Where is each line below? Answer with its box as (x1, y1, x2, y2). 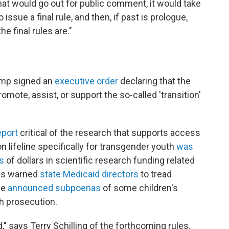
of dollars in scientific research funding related (4, 155, 195, 166)
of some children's (101, 182, 178, 193)
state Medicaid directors (40, 169, 139, 179)
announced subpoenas (8, 182, 101, 193)
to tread (139, 169, 172, 179)
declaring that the (118, 76, 191, 86)
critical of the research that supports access (18, 127, 200, 138)
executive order (55, 76, 118, 86)
